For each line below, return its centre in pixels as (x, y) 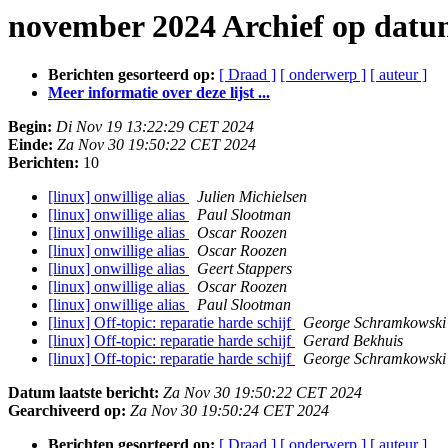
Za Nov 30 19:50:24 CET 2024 (229, 411)
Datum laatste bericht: (83, 393)
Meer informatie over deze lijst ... (159, 93)
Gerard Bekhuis (353, 341)
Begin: (30, 127)
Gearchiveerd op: (67, 411)
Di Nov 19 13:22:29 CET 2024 (155, 127)
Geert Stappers (244, 269)
